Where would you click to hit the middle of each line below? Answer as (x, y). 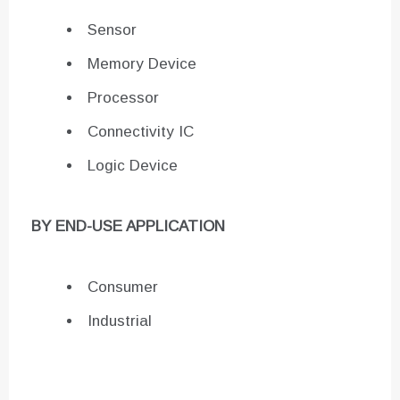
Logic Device (133, 166)
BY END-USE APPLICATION (128, 227)
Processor (123, 98)
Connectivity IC (141, 132)
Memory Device (142, 64)
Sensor (112, 30)
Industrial (120, 321)
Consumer (123, 287)
